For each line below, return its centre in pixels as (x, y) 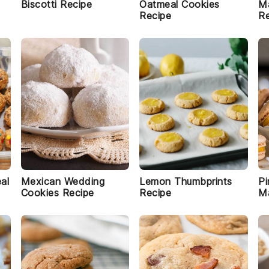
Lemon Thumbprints (186, 181)
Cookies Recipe (57, 193)
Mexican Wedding (63, 181)
